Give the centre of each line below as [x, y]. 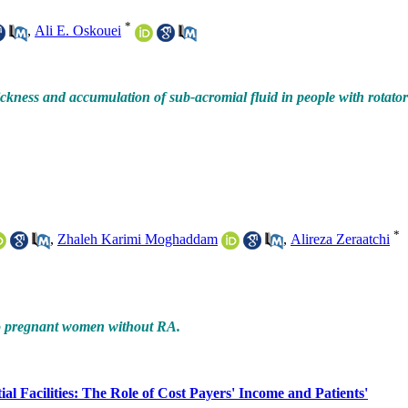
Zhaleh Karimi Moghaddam [138, 239]
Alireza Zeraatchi [340, 239]
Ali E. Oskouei [78, 31]
